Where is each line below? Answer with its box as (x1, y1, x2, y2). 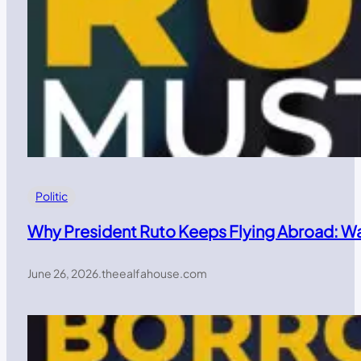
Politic (35, 189, 68, 204)
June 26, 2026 (27, 266, 98, 281)
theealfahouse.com (102, 266, 207, 281)
